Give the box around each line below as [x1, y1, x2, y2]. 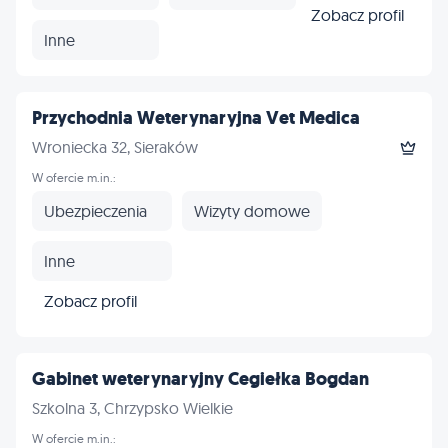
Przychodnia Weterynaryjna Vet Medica [32, 106, 360, 130]
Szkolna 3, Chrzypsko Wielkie [32, 398, 233, 418]
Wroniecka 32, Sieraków [32, 137, 198, 157]
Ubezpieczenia [44, 200, 147, 221]
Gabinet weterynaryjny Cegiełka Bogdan [32, 367, 369, 391]
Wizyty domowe [194, 200, 310, 221]
